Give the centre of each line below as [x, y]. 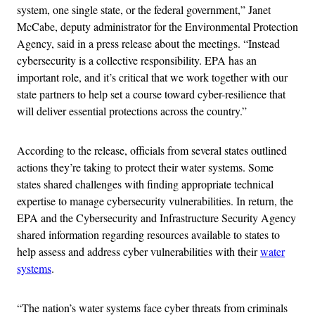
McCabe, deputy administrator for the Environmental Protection [157, 26]
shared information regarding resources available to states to [148, 234]
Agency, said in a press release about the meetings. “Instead [148, 43]
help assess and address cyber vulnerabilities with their [139, 251]
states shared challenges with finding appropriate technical [145, 184]
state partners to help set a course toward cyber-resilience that [151, 94]
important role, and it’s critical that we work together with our [152, 77]
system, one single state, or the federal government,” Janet [144, 9]
